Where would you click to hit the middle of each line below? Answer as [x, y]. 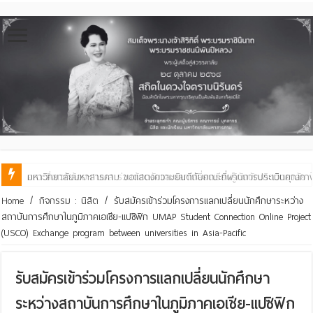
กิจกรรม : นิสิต [69, 201]
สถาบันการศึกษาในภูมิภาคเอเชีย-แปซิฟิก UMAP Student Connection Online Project [156, 217]
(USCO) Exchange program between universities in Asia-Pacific [124, 233]
